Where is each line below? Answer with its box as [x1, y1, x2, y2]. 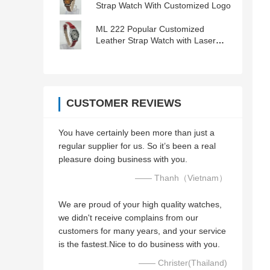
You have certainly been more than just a [58, 128, 215, 138]
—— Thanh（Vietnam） [135, 173, 227, 183]
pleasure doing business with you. [58, 154, 187, 165]
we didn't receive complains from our [58, 213, 198, 223]
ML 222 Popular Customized [96, 24, 127, 34]
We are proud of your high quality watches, [58, 199, 222, 210]
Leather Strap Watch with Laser [96, 36, 216, 46]
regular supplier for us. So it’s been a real [58, 141, 216, 151]
